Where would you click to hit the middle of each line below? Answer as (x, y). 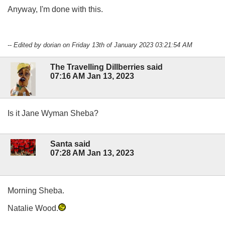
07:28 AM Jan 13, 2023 (92, 153)
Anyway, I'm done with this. (56, 9)
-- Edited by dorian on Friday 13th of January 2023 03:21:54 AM (100, 45)
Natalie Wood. (33, 208)
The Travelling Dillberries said (106, 67)
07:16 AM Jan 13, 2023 (92, 76)
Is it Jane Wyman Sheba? (53, 114)
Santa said (70, 144)
